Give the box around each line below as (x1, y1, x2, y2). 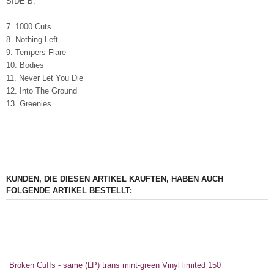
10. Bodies (6, 61, 44, 70)
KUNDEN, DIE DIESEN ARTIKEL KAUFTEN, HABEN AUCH (6, 174, 223, 183)
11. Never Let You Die (6, 73, 83, 83)
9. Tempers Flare (6, 48, 66, 57)
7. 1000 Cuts (6, 22, 51, 31)
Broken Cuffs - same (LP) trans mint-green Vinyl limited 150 (9, 261, 221, 270)
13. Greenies (6, 99, 51, 108)
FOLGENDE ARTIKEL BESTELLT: (6, 186, 132, 195)
